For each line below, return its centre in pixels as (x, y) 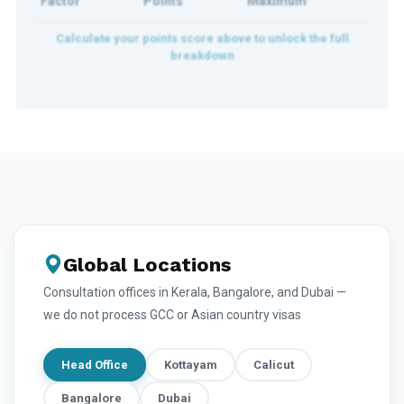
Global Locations (147, 264)
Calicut (274, 364)
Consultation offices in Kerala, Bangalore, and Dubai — (195, 292)
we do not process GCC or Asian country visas (172, 314)
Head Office (95, 364)
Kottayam (191, 364)
